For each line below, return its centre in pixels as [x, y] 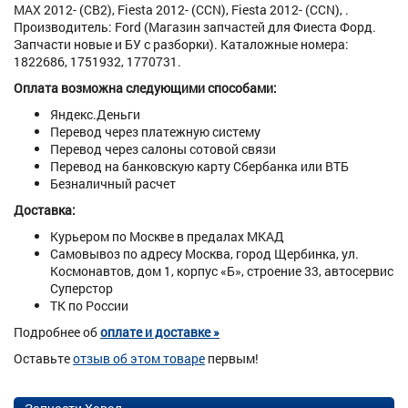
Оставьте [43, 358]
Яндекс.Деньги [95, 114]
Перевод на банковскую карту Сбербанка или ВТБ [199, 166]
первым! [232, 358]
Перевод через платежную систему [155, 131]
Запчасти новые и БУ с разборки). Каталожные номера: [181, 44]
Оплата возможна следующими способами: [145, 87]
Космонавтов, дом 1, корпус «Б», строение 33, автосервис [222, 270]
